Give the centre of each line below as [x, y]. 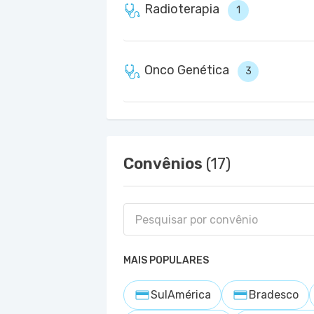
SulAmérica [181, 295]
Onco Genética [187, 70]
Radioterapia [182, 9]
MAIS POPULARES [166, 260]
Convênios [165, 164]
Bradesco [274, 295]
